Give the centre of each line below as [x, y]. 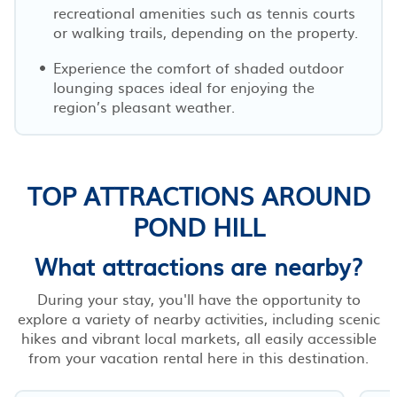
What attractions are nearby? [198, 265]
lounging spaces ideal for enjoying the [184, 86]
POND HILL [198, 226]
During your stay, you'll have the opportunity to [198, 298]
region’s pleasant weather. [144, 106]
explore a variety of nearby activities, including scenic [198, 318]
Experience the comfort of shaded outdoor [198, 67]
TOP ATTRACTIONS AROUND [198, 195]
